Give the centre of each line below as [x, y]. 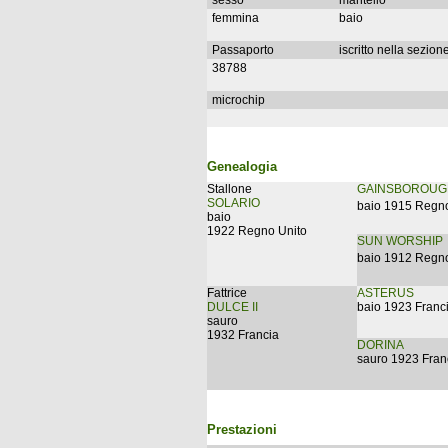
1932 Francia [243, 335]
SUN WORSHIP [400, 241]
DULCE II [232, 307]
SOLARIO [233, 203]
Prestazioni [242, 429]
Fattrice [227, 293]
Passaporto [243, 50]
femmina [235, 18]
